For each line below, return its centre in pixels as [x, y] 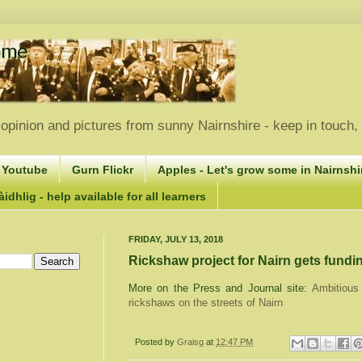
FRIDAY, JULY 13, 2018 [176, 239]
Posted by [156, 342]
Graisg [192, 342]
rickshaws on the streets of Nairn [206, 303]
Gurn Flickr [103, 169]
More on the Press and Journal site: [221, 288]
